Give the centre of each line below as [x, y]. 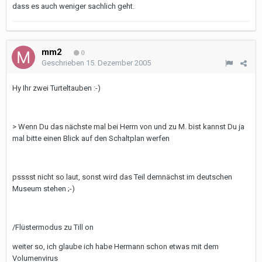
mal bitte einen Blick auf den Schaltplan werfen [91, 138]
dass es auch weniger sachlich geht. [73, 6]
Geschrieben [64, 63]
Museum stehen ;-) [44, 189]
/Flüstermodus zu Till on [53, 227]
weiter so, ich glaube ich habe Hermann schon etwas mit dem [116, 247]
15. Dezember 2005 [118, 63]
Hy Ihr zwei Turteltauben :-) [56, 88]
